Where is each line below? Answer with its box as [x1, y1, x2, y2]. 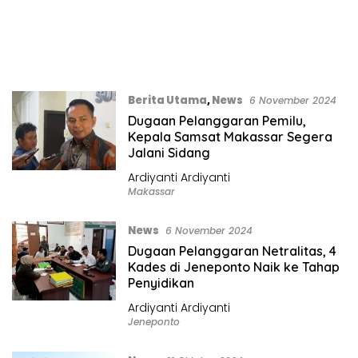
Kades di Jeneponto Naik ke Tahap [127, 259, 340, 276]
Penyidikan [127, 275, 194, 292]
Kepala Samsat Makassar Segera [127, 129, 332, 145]
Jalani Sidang [127, 145, 210, 161]
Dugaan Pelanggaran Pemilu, [127, 113, 306, 129]
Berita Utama [127, 93, 207, 109]
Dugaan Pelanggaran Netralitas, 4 [127, 243, 336, 260]
